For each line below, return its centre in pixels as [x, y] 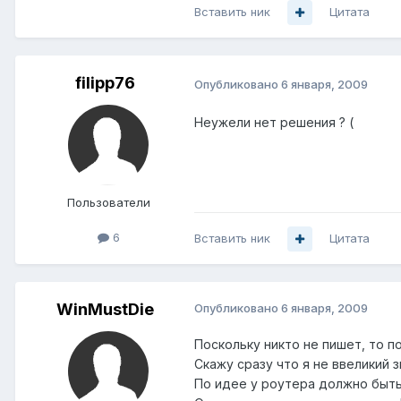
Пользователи [108, 203]
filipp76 [105, 83]
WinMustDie [105, 310]
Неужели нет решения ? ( [274, 123]
